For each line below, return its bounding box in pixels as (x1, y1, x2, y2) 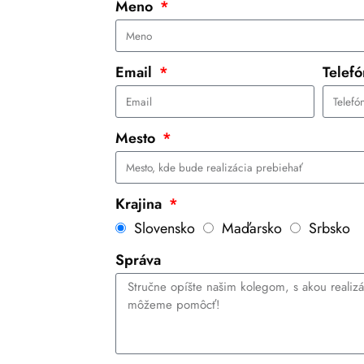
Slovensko (134, 218, 195, 240)
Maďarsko (222, 218, 282, 240)
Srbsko (309, 218, 350, 240)
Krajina (115, 193, 166, 215)
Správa (115, 249, 161, 271)
